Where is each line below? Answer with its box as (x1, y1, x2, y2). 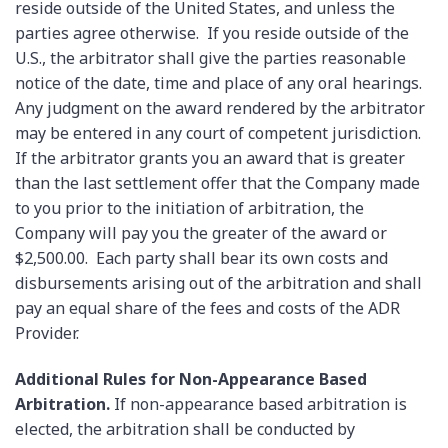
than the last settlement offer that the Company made (15, 172, 420, 195)
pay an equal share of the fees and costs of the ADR (15, 297, 400, 320)
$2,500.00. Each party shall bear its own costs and (15, 247, 388, 270)
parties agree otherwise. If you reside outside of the (15, 22, 409, 45)
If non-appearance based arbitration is (110, 392, 407, 415)
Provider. (15, 322, 79, 345)
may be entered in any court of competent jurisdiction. (15, 122, 425, 145)
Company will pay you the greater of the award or (15, 222, 387, 245)
